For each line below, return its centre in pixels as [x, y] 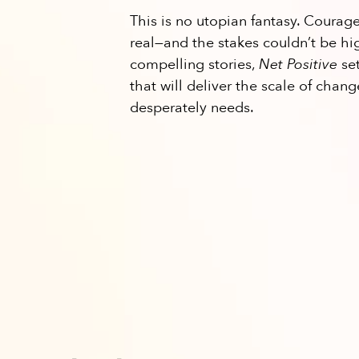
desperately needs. [192, 107]
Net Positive [298, 64]
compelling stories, [194, 64]
